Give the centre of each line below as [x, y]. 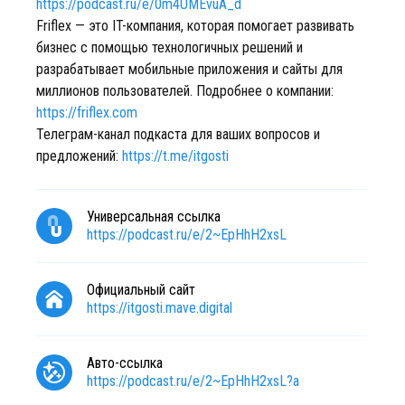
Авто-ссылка [125, 363]
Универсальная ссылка [154, 217]
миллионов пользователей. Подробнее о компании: [185, 91]
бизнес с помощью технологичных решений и [170, 47]
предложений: [79, 156]
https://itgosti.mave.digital [160, 308]
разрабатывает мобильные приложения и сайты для [189, 69]
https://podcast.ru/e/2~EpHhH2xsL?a [193, 381]
